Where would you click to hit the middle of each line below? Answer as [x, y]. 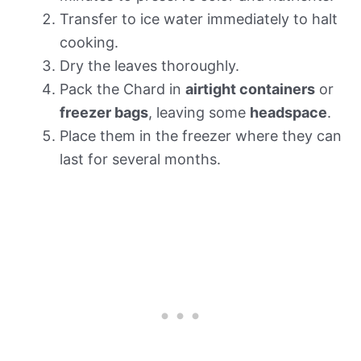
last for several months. [140, 160]
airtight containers [250, 89]
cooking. [89, 43]
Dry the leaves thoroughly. [149, 66]
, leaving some [199, 113]
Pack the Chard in [122, 89]
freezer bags [104, 113]
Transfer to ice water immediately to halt [199, 19]
